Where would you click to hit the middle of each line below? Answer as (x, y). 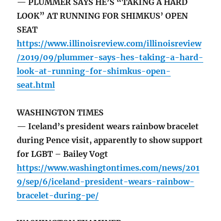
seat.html (36, 85)
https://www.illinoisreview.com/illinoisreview (109, 44)
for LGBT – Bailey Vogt (63, 154)
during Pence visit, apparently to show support (110, 140)
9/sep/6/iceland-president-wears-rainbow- (106, 182)
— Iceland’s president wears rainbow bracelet (108, 127)
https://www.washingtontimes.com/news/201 (108, 168)
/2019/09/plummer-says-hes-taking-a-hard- (110, 57)
